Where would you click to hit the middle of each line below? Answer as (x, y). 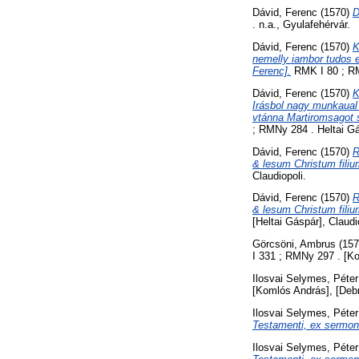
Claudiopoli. (279, 175)
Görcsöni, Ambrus (294, 244)
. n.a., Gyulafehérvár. (301, 25)
